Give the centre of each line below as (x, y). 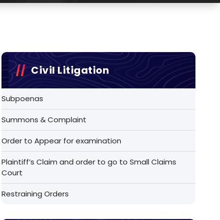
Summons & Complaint (44, 119)
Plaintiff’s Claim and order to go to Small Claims (89, 162)
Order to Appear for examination (62, 140)
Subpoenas (23, 98)
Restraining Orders (35, 193)
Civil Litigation (70, 70)
